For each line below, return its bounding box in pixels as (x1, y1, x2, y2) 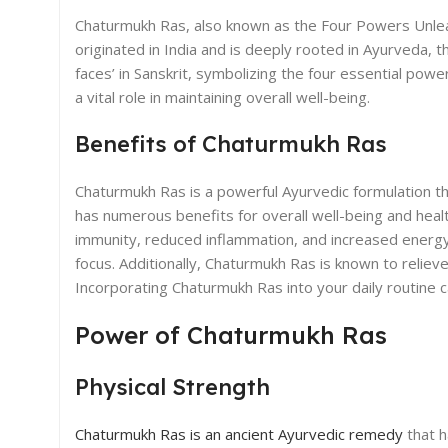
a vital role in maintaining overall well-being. (75, 86, 370, 107)
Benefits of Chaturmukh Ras (75, 129, 387, 158)
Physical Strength (75, 372, 270, 401)
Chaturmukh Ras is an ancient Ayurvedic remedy (75, 423, 403, 444)
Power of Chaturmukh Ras (75, 319, 387, 350)
